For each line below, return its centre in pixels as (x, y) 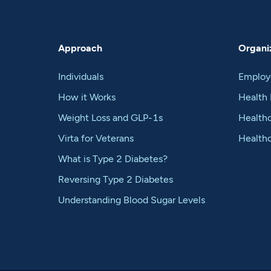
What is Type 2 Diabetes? (113, 158)
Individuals (80, 76)
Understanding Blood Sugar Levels (131, 200)
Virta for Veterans (96, 138)
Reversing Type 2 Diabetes (115, 179)
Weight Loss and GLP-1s (110, 117)
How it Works (87, 97)
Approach (80, 48)
